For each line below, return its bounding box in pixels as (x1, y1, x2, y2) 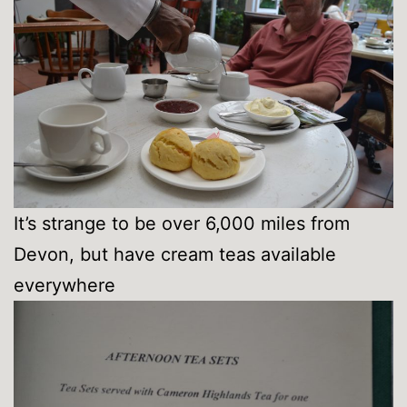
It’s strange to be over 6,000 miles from (14, 212, 350, 234)
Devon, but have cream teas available (14, 243, 336, 265)
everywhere (14, 273, 115, 296)
